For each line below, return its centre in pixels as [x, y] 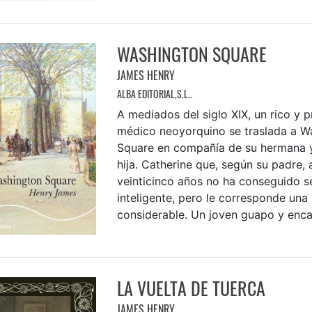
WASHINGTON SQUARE [192, 54]
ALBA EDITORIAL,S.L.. [154, 94]
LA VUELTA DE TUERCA [191, 288]
